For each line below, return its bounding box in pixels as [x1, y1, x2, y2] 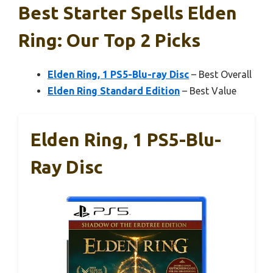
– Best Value [180, 85, 236, 96]
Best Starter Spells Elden [18, 2, 237, 23]
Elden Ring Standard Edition [48, 85, 180, 96]
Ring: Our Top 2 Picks [18, 29, 200, 51]
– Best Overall [189, 68, 252, 80]
